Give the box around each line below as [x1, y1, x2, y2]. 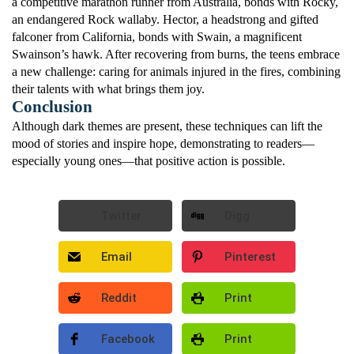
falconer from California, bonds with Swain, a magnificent [12, 30, 302, 44]
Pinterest [224, 250, 276, 265]
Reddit [101, 291, 137, 306]
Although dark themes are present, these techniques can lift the [12, 119, 322, 134]
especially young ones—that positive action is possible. [12, 154, 285, 168]
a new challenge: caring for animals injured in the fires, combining [12, 65, 341, 79]
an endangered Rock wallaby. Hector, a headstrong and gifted [12, 13, 318, 27]
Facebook [101, 332, 155, 347]
